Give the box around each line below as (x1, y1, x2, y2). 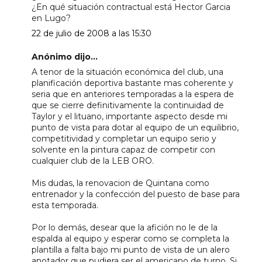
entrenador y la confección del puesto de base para (31, 188, 240, 199)
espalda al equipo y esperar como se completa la (31, 233, 229, 244)
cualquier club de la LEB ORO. (31, 155, 154, 166)
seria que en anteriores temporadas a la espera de (31, 88, 234, 99)
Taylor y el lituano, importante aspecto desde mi (31, 111, 227, 122)
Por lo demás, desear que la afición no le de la (31, 222, 218, 233)
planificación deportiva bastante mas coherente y (31, 77, 233, 88)
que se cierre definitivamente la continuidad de (31, 99, 224, 111)
